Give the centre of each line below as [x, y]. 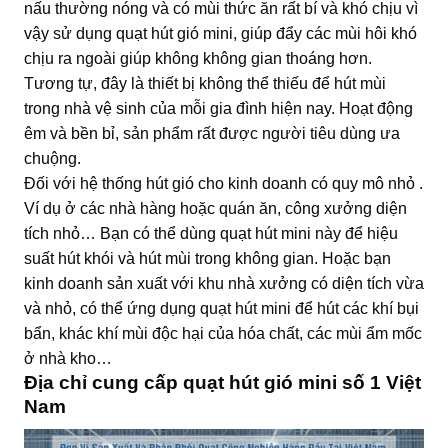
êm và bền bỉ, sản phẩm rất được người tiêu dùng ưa [212, 133]
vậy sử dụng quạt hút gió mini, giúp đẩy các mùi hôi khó [220, 33]
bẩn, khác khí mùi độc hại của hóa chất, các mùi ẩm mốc [223, 333]
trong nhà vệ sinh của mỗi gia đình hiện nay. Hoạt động [218, 108]
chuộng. [52, 158]
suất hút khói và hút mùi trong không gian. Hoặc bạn [207, 258]
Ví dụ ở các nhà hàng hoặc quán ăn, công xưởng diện [215, 208]
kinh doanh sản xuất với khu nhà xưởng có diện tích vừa [224, 283]
